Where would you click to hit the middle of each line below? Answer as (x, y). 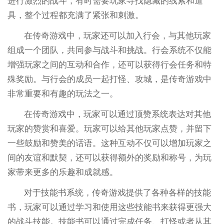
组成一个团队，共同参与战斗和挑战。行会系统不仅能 (109, 50)
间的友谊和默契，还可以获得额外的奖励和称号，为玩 (109, 158)
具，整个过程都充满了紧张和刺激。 (75, 15)
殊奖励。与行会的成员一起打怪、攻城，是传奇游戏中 (109, 79)
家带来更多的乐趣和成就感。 (62, 172)
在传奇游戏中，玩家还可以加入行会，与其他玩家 (118, 36)
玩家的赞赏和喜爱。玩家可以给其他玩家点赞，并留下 (109, 129)
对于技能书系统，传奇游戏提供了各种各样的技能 (118, 193)
